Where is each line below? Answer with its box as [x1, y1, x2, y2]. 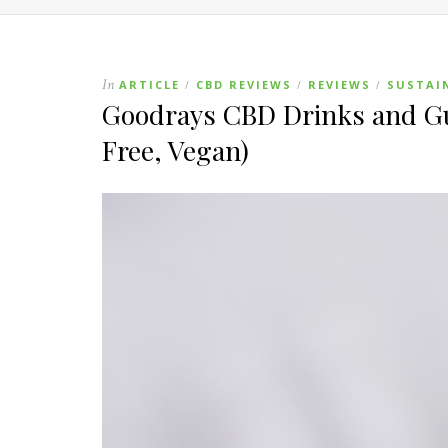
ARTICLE [119, 77, 180, 92]
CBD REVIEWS [196, 77, 292, 92]
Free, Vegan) [102, 132, 249, 168]
